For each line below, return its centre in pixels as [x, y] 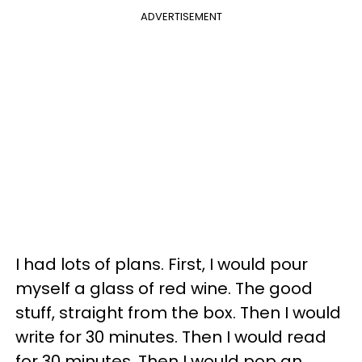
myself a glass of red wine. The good [164, 288]
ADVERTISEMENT [181, 17]
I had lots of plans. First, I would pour [162, 264]
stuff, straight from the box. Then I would [178, 313]
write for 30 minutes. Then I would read [171, 337]
